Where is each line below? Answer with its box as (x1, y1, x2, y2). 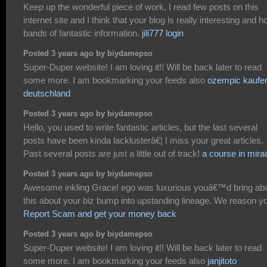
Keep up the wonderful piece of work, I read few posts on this (23, 2, 259, 13)
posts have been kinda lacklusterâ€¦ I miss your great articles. (23, 135, 263, 146)
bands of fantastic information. (23, 28, 142, 39)
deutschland (23, 88, 70, 99)
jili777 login (142, 28, 184, 39)
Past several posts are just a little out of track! (23, 148, 202, 159)
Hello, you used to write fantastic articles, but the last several (23, 122, 257, 133)
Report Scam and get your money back (23, 209, 176, 219)
